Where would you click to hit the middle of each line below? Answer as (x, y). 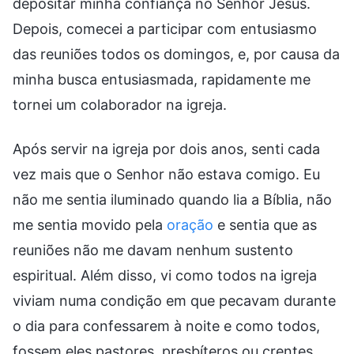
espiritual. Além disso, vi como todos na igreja (165, 275)
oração (190, 224)
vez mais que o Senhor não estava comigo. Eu (166, 174)
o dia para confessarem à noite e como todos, (166, 326)
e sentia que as (265, 224)
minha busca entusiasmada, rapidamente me (162, 79)
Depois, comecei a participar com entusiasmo (165, 28)
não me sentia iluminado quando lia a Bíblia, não (172, 199)
